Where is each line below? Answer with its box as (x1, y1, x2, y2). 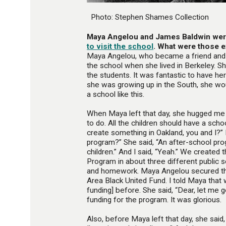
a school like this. (87, 89, 145, 99)
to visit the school (87, 41, 154, 51)
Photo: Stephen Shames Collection (87, 13, 209, 22)
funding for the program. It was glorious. (87, 195, 222, 204)
